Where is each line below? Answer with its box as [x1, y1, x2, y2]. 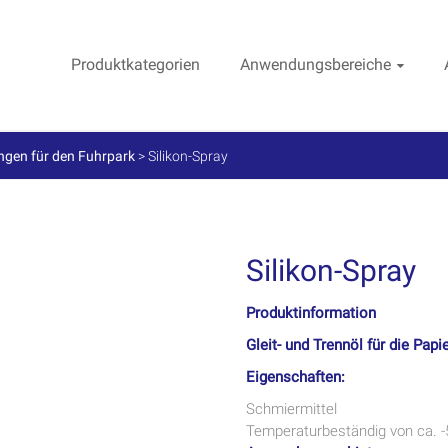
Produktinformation [246, 304, 376, 322]
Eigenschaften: [246, 368, 345, 386]
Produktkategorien [71, 55, 200, 74]
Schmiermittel [246, 400, 337, 418]
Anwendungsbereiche [240, 55, 391, 74]
